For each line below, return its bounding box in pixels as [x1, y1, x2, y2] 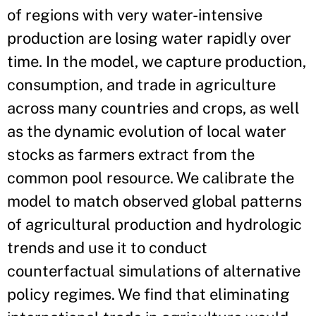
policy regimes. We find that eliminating [7, 285, 290, 304]
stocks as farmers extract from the [7, 145, 255, 164]
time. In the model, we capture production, [7, 52, 306, 71]
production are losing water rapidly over [7, 29, 291, 48]
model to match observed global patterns [7, 192, 302, 211]
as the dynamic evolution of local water [7, 122, 286, 141]
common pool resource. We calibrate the [7, 169, 294, 188]
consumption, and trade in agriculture [7, 75, 276, 95]
